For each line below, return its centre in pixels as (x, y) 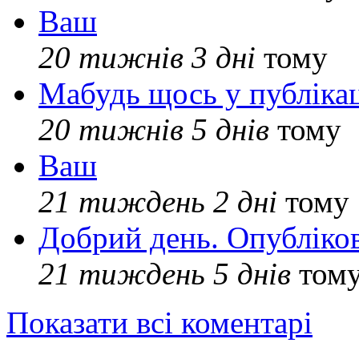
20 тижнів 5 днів (154, 129)
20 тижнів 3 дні (147, 57)
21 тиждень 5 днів (165, 273)
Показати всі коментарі (159, 322)
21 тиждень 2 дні (158, 201)
